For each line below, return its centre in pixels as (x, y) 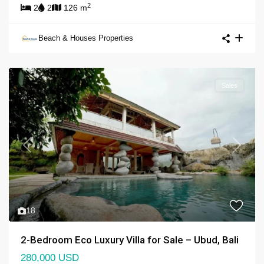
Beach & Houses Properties (86, 38)
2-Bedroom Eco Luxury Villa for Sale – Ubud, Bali (130, 240)
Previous (42, 150)
